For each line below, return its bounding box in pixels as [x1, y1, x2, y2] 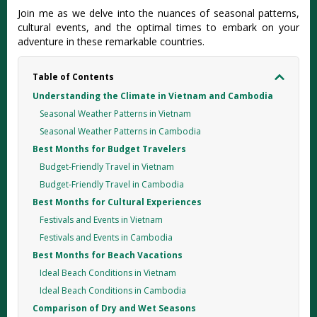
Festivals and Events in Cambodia [40, 231, 173, 243]
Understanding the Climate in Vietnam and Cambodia [33, 90, 273, 102]
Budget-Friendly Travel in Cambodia [40, 178, 184, 190]
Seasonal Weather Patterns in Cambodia [40, 125, 201, 137]
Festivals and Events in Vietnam [40, 214, 163, 226]
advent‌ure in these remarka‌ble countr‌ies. [18, 35, 204, 48]
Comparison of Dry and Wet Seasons [33, 302, 196, 314]
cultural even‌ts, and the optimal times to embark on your [18, 21, 299, 34]
